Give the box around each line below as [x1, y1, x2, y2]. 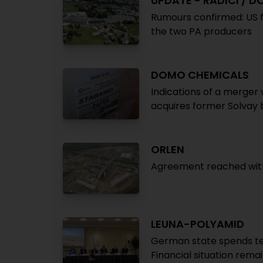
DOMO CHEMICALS [151, 68, 249, 82]
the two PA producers [151, 25, 252, 38]
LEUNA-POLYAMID [151, 217, 244, 231]
